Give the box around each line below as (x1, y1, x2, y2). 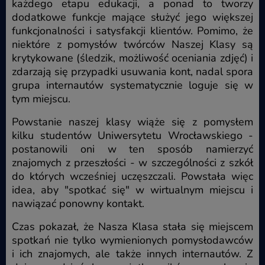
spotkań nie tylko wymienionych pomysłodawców (12, 233, 253, 248)
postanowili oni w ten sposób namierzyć (12, 142, 253, 157)
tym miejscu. (12, 92, 70, 106)
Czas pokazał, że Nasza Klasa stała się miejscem (12, 219, 253, 234)
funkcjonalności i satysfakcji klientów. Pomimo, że (12, 24, 253, 38)
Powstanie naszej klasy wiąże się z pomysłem (12, 115, 253, 130)
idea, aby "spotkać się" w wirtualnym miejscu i (12, 183, 253, 198)
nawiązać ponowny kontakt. (12, 196, 144, 211)
